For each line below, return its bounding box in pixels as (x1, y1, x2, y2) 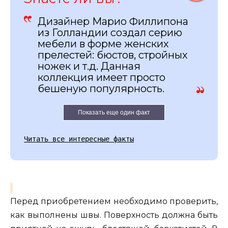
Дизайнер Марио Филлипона (38, 15, 188, 27)
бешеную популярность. (38, 82, 164, 95)
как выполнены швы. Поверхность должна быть (10, 210, 218, 220)
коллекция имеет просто (38, 71, 165, 83)
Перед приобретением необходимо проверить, (10, 196, 218, 206)
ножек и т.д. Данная (38, 60, 140, 72)
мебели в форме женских (38, 37, 169, 50)
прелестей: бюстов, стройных (38, 48, 188, 61)
